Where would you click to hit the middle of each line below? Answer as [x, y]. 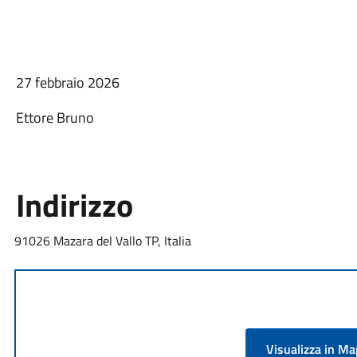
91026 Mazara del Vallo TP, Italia [102, 241]
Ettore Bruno [55, 118]
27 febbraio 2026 [67, 82]
